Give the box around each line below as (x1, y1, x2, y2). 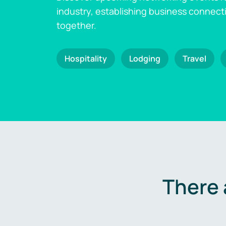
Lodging (129, 53, 160, 64)
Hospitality (65, 53, 107, 64)
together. (56, 19, 96, 31)
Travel (183, 53, 206, 64)
